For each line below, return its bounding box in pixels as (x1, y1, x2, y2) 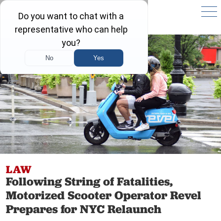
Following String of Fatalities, (6, 174, 173, 189)
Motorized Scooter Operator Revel (6, 187, 201, 203)
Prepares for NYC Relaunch (6, 201, 161, 217)
